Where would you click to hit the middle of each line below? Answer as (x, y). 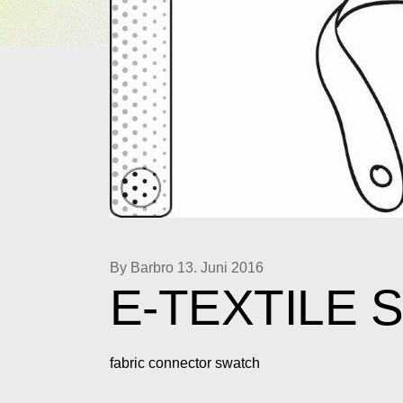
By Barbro (142, 267)
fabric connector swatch (185, 363)
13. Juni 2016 (220, 267)
